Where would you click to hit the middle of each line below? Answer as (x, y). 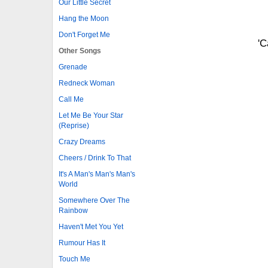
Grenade (73, 67)
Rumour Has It (82, 243)
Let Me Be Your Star (91, 115)
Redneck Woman (87, 83)
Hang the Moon (84, 18)
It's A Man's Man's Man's (97, 174)
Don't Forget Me (84, 34)
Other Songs (80, 51)
